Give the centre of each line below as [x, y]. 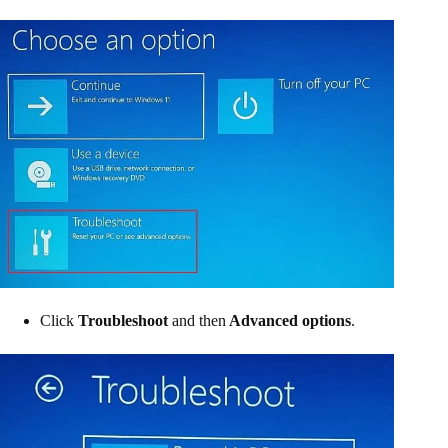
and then [199, 320]
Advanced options [288, 320]
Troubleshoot [125, 320]
